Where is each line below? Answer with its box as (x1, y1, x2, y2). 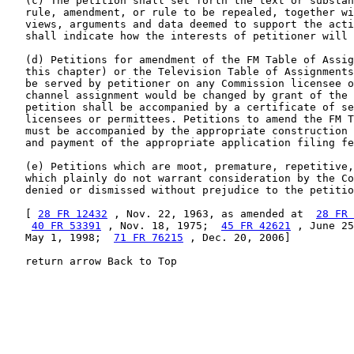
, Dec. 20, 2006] (183, 232, 291, 243)
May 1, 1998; (6, 232, 114, 243)
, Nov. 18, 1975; (101, 220, 221, 232)
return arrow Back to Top (6, 255, 177, 267)
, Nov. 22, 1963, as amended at (107, 208, 316, 220)
